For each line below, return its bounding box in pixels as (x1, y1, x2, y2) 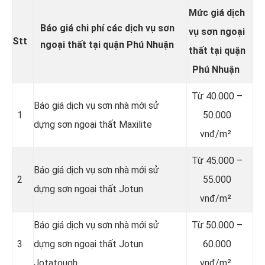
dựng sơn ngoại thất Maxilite (34, 118, 152, 130)
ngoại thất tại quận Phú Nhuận (40, 38, 174, 50)
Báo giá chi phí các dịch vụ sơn (40, 22, 174, 34)
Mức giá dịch (189, 7, 245, 18)
